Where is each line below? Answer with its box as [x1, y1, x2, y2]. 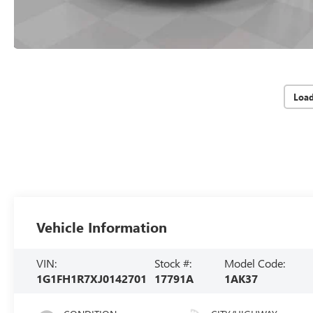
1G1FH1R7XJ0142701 [36, 271, 147, 286]
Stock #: [154, 256, 192, 271]
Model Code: [224, 256, 286, 271]
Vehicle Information [36, 217, 168, 237]
